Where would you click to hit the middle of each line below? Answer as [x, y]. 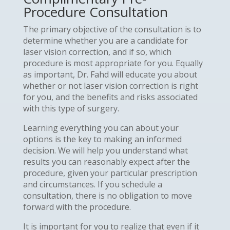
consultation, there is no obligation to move [107, 195]
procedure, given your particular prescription [110, 173]
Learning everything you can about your [101, 128]
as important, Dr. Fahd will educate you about [110, 74]
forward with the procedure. [77, 207]
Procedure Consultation [95, 12]
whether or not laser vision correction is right [110, 85]
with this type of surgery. [71, 108]
